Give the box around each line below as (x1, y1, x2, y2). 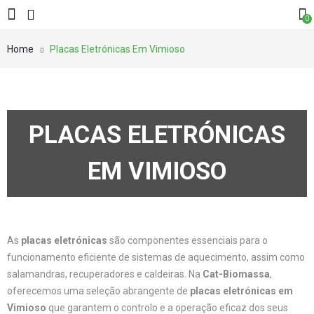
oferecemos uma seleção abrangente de (7, 285, 190, 296)
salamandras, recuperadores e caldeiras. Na (7, 268, 203, 280)
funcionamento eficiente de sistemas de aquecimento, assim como (7, 252, 305, 263)
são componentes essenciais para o (107, 235, 268, 246)
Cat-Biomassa (203, 268, 270, 280)
